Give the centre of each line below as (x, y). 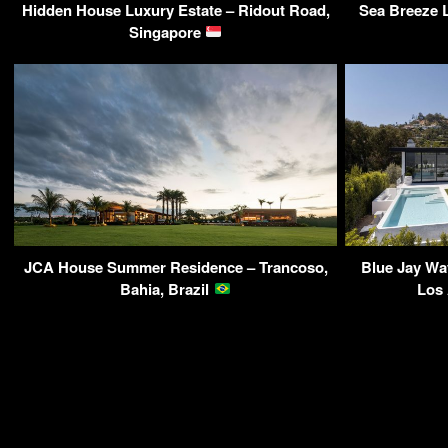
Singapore (166, 31)
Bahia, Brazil (167, 288)
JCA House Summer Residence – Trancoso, (175, 266)
